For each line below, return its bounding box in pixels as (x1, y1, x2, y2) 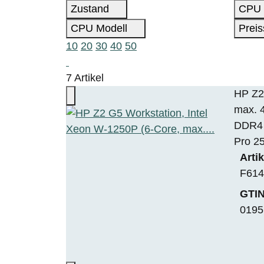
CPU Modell (71, 22, 130, 34)
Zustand (71, 2, 112, 15)
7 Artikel (66, 71, 104, 84)
